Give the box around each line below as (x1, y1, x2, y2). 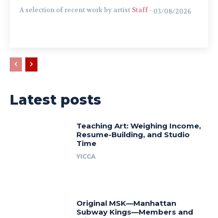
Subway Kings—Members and (76, 207, 194, 217)
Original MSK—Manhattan (76, 198, 177, 208)
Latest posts (10, 91, 101, 109)
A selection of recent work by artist (19, 6, 132, 15)
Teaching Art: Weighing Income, (76, 121, 201, 131)
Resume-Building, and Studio (76, 130, 190, 140)
